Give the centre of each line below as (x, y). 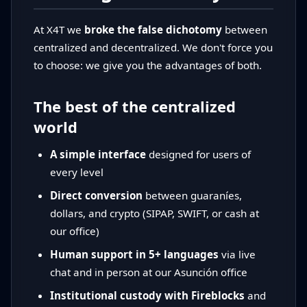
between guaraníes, (192, 196)
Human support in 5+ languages (134, 255)
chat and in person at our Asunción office (149, 272)
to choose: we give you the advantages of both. (148, 65)
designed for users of (198, 155)
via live (237, 255)
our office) (75, 231)
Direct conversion (96, 196)
